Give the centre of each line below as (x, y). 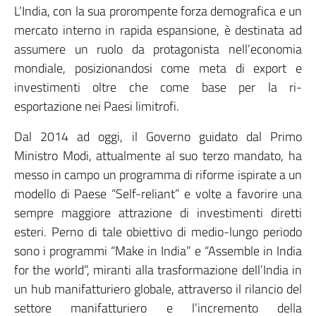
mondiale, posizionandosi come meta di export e (158, 68)
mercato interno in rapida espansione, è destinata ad (158, 30)
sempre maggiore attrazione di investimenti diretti (158, 213)
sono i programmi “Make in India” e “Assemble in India (158, 251)
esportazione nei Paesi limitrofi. (97, 106)
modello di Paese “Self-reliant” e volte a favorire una (158, 194)
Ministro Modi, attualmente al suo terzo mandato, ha (158, 156)
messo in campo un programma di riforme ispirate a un (158, 175)
